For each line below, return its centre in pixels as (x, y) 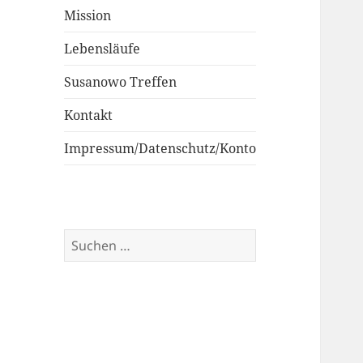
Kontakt (89, 115)
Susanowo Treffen (121, 81)
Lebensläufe (102, 48)
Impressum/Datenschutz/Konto (160, 148)
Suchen (86, 238)
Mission (88, 15)
